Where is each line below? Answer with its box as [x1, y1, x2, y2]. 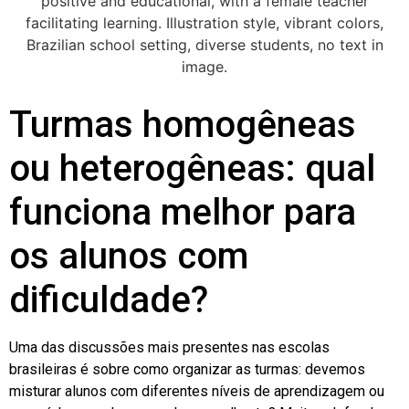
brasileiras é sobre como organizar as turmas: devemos [9, 361, 365, 378]
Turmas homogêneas [9, 103, 356, 146]
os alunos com [9, 235, 248, 278]
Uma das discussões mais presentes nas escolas [9, 339, 330, 356]
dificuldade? [9, 278, 208, 321]
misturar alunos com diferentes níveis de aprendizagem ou [9, 383, 384, 400]
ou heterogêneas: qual [9, 147, 375, 190]
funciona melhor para [9, 191, 356, 234]
